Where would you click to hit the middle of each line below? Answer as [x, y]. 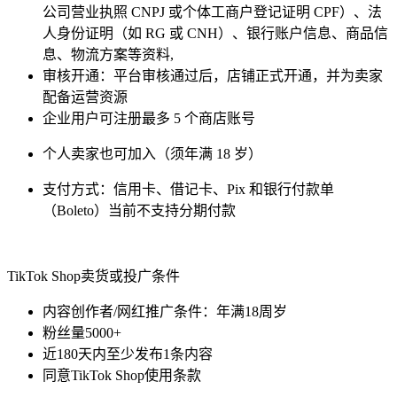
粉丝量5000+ [82, 333]
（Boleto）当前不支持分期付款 [139, 211]
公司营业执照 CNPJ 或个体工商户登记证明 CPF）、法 [212, 12]
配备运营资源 [85, 97]
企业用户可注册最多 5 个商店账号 [149, 119]
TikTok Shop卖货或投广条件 [93, 276]
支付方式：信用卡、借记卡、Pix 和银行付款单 [188, 190]
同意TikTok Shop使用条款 [122, 376]
